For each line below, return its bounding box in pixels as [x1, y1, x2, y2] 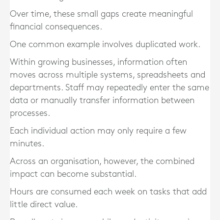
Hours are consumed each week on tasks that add [10, 188, 207, 196]
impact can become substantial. [10, 170, 137, 178]
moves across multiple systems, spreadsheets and [10, 71, 205, 79]
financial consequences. [10, 23, 102, 31]
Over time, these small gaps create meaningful [10, 10, 193, 18]
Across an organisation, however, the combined [10, 157, 194, 165]
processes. [10, 109, 50, 117]
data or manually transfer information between [10, 96, 194, 105]
